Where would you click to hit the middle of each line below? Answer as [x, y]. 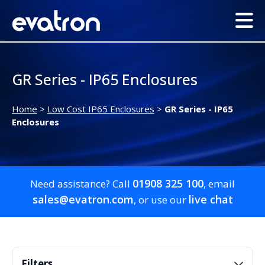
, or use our [161, 200]
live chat [211, 200]
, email [219, 184]
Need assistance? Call [81, 184]
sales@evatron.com [83, 200]
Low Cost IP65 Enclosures [101, 109]
